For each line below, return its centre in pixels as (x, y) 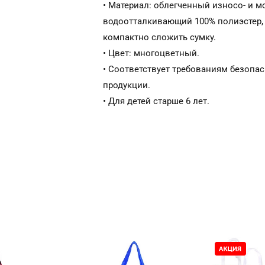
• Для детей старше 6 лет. (156, 101)
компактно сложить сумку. (159, 37)
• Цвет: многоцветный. (151, 53)
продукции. (127, 85)
